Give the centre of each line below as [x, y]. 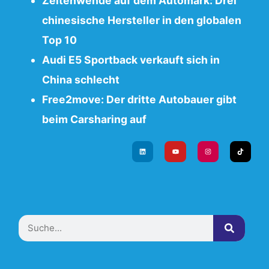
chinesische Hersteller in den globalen [142, 20]
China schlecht [81, 79]
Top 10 [59, 40]
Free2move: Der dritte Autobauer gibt [139, 99]
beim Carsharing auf [94, 119]
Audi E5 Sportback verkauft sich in [131, 59]
